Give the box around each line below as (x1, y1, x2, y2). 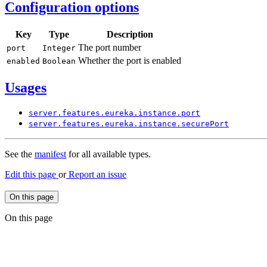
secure (181, 119, 210, 129)
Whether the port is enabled (78, 55, 181, 66)
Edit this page (5, 169, 58, 180)
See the (5, 149, 35, 160)
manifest (35, 149, 66, 160)
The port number (78, 42, 141, 52)
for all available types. (66, 149, 151, 160)
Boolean (42, 56, 76, 66)
